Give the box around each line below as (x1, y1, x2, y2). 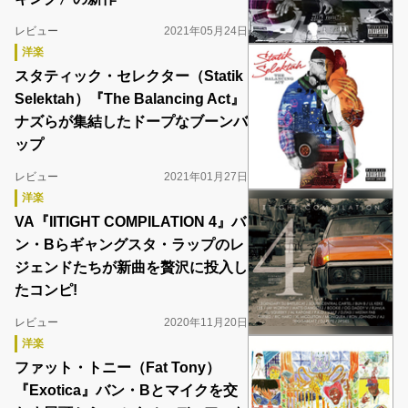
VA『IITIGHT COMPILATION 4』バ (15, 214, 246, 229)
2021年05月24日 (164, 25, 248, 37)
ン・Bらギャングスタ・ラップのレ (15, 237, 244, 252)
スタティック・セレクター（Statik (15, 68, 243, 84)
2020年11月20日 (164, 316, 248, 329)
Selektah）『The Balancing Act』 (15, 91, 245, 107)
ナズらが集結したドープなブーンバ (15, 114, 248, 129)
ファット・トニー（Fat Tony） (15, 360, 220, 375)
